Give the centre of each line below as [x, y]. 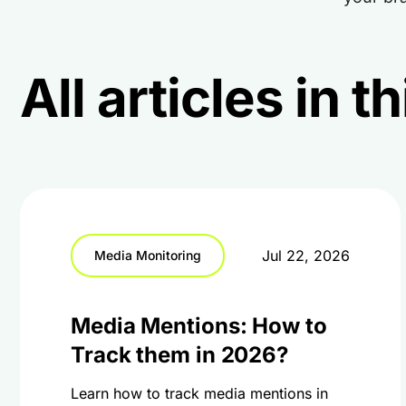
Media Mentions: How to [199, 326]
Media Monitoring [148, 255]
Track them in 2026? [180, 355]
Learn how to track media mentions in [199, 393]
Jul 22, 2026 [306, 256]
